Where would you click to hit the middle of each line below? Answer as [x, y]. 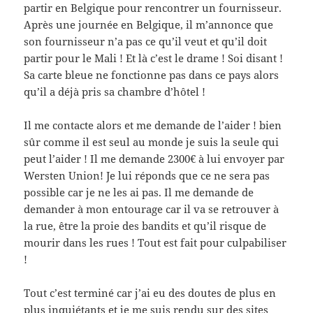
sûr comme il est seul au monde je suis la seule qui [152, 142]
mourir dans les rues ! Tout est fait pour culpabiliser [155, 243]
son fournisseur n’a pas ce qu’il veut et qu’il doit [146, 42]
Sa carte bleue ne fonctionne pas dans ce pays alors [152, 75]
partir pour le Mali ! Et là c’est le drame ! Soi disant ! [154, 58]
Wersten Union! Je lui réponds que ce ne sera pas [147, 176]
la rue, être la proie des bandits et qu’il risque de [145, 226]
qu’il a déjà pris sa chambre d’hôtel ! [115, 92]
